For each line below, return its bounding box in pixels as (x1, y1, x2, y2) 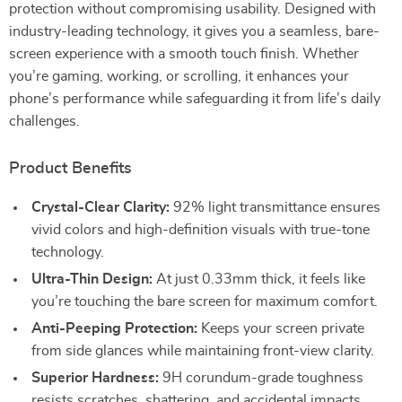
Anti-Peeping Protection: (31, 321, 197, 336)
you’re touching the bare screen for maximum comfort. (31, 294, 378, 309)
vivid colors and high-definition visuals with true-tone (31, 223, 370, 237)
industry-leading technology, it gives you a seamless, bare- (9, 24, 380, 39)
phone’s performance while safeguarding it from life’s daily (9, 92, 380, 106)
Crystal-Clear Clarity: (31, 200, 170, 214)
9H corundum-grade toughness (159, 371, 363, 385)
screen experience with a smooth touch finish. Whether (9, 47, 359, 61)
